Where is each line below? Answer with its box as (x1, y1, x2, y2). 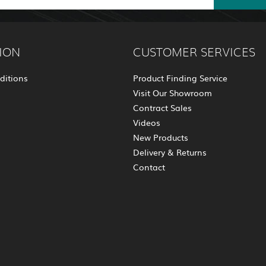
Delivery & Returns (133, 146, 207, 159)
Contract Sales (133, 102, 192, 114)
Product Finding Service (133, 72, 227, 84)
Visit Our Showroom (133, 87, 212, 99)
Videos (133, 116, 160, 129)
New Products (133, 131, 188, 144)
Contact (133, 161, 165, 173)
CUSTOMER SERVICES (133, 47, 255, 59)
